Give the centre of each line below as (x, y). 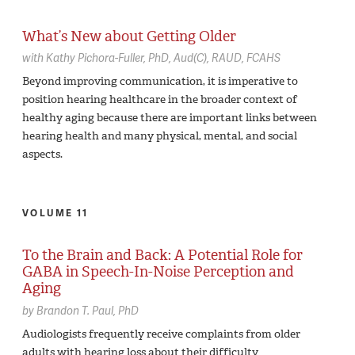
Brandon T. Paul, (77, 310)
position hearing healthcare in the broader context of (160, 100)
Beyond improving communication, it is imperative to (160, 82)
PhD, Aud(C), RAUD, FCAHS (214, 58)
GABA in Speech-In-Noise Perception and (158, 272)
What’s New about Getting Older (129, 36)
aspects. (42, 155)
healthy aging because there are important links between (170, 118)
